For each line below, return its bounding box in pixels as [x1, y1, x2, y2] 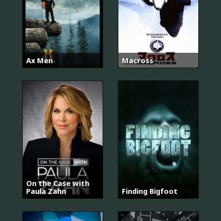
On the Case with [26, 178, 89, 188]
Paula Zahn [26, 186, 66, 196]
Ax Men [26, 55, 53, 65]
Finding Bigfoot [122, 186, 178, 196]
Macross [122, 55, 153, 65]
